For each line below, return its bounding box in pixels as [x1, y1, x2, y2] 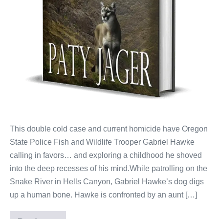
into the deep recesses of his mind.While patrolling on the [10, 164, 207, 173]
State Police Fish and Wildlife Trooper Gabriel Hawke [10, 138, 195, 147]
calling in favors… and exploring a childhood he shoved [10, 151, 202, 160]
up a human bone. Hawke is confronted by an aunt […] [10, 191, 197, 199]
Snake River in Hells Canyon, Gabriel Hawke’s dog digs [10, 177, 204, 186]
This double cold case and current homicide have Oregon [10, 125, 208, 133]
